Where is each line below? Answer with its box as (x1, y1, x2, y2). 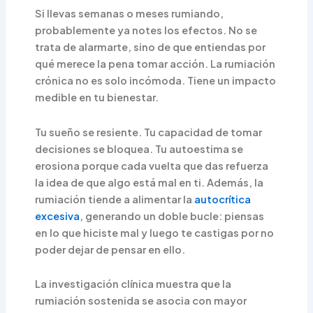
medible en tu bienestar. (35, 91, 159, 104)
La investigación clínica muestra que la (35, 277, 232, 291)
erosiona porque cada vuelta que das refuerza (35, 159, 269, 172)
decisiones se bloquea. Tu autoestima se (35, 142, 244, 155)
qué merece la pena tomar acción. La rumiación (35, 57, 276, 71)
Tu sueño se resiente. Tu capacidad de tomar (35, 125, 263, 138)
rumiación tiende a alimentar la (35, 192, 195, 205)
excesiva (35, 209, 80, 222)
